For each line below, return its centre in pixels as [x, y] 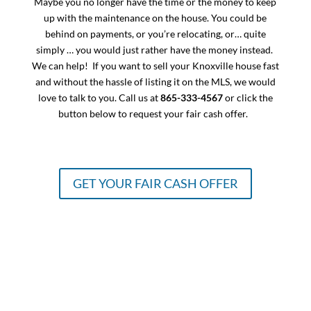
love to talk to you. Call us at [99, 97]
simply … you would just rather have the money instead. [155, 49]
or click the [247, 97]
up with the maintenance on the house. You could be [155, 17]
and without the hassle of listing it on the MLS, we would [155, 81]
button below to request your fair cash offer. [155, 113]
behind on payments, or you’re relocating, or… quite [155, 33]
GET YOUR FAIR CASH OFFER [155, 184]
